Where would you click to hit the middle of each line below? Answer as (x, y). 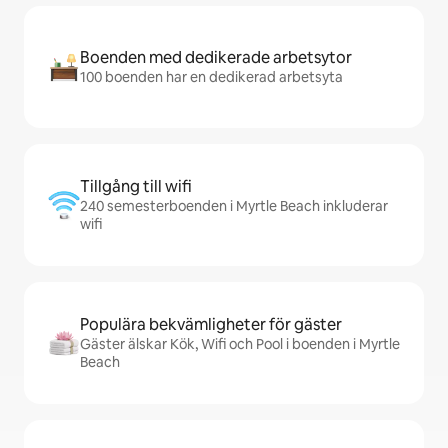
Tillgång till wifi (136, 186)
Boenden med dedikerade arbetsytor (216, 57)
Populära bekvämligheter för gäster (211, 324)
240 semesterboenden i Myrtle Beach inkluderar (234, 206)
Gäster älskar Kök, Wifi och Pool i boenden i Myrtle (240, 344)
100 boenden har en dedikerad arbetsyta (211, 77)
